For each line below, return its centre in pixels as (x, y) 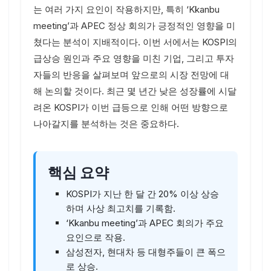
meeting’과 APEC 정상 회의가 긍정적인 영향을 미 (134, 26)
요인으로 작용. (96, 237)
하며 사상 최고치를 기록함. (121, 208)
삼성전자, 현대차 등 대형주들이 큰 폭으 (146, 252)
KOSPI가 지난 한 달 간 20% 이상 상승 (142, 194)
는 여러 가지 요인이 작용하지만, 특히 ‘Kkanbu (126, 9)
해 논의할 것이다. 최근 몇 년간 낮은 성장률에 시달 (135, 91)
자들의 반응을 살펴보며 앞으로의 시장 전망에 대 (131, 75)
